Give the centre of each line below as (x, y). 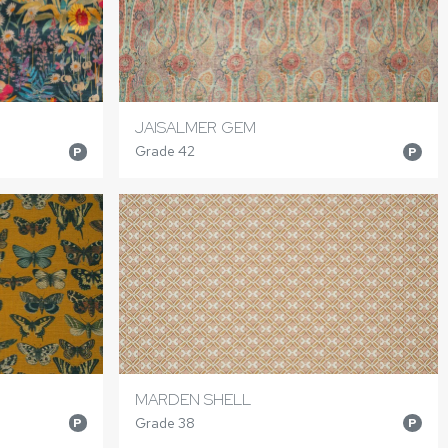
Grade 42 (165, 151)
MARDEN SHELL (193, 399)
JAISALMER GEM (196, 128)
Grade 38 (165, 422)
